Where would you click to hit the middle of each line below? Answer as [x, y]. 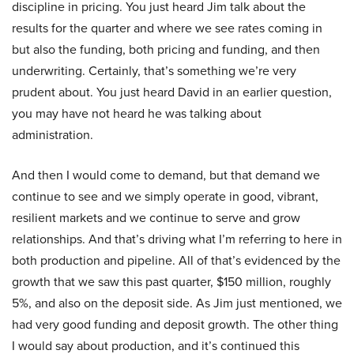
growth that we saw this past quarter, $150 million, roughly [171, 282]
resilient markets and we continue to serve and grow [156, 218]
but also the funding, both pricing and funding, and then [166, 50]
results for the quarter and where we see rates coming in [167, 28]
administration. [53, 135]
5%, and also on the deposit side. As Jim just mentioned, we [177, 303]
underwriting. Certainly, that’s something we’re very [154, 71]
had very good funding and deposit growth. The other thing [175, 325]
